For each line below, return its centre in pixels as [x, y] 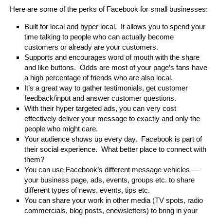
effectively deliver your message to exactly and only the [112, 118]
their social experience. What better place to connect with [115, 149]
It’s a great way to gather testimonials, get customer [106, 88]
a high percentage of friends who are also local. [99, 77]
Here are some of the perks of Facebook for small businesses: [109, 9]
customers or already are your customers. [91, 47]
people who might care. [61, 128]
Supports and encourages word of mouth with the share [112, 57]
